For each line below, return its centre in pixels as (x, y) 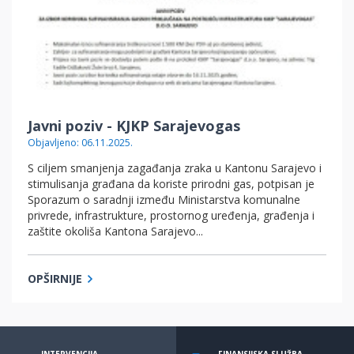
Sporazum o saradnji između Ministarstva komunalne (164, 200)
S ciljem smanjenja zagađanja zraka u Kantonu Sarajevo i (175, 168)
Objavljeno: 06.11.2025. (80, 143)
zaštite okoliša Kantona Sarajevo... (115, 232)
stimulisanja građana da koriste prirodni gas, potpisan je (171, 184)
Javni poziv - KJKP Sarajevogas (134, 126)
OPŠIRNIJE (55, 279)
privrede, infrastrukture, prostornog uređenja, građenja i (171, 216)
